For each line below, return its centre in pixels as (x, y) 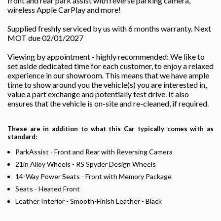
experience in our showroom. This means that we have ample (108, 75)
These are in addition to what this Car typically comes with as (110, 129)
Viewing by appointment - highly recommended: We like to (106, 56)
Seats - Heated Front (48, 188)
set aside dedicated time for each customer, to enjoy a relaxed (110, 66)
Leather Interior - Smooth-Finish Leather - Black (89, 201)
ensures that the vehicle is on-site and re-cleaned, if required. (108, 103)
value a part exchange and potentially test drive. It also (98, 94)
